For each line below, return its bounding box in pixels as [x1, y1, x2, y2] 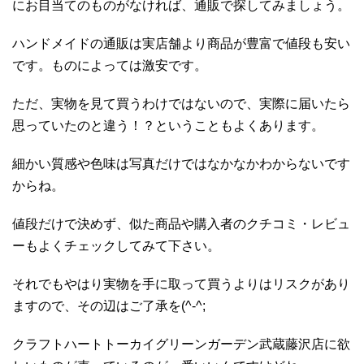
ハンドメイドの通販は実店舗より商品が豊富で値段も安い [12, 36, 350, 50]
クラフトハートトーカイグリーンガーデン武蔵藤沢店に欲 [12, 336, 350, 351]
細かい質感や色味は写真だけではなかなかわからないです [12, 156, 350, 171]
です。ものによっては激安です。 [12, 58, 207, 72]
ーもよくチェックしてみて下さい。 [12, 238, 220, 253]
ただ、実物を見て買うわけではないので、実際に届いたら [12, 96, 350, 110]
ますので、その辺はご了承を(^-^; [12, 298, 206, 313]
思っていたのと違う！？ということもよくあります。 [12, 118, 324, 132]
